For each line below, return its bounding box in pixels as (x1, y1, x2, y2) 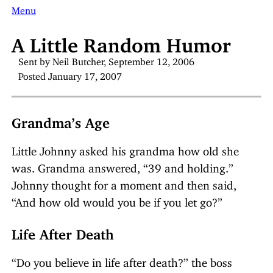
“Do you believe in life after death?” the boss (12, 255, 232, 265)
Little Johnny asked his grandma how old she (12, 144, 239, 154)
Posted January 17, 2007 (18, 69, 122, 77)
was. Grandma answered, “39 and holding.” (12, 161, 233, 171)
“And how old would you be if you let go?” (12, 195, 222, 205)
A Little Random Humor (12, 32, 231, 48)
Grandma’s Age (12, 115, 110, 126)
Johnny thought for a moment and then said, (12, 178, 236, 188)
